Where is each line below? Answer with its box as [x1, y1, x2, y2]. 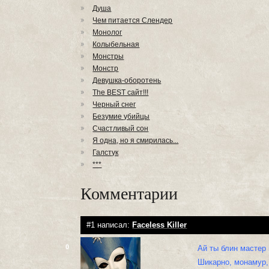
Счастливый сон [92, 124, 149, 133]
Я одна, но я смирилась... [92, 136, 179, 145]
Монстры [92, 52, 124, 61]
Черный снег [92, 100, 136, 109]
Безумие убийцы [92, 112, 150, 121]
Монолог [92, 28, 122, 37]
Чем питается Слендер [92, 16, 173, 25]
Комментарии [80, 181, 178, 204]
